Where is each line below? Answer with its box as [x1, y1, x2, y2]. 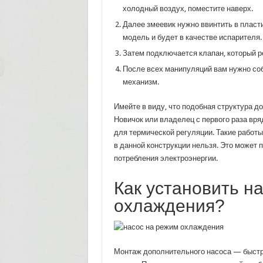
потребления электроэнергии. [113, 154, 218, 163]
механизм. [122, 77, 159, 86]
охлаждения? [113, 196, 225, 215]
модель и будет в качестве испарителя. [122, 33, 262, 42]
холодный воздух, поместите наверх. [122, 4, 253, 13]
